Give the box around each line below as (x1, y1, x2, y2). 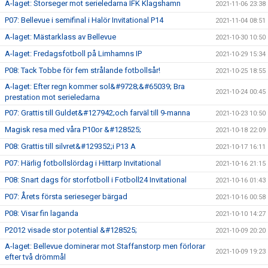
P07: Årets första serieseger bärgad (5, 191, 127, 201)
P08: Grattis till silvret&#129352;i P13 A (5, 141, 136, 151)
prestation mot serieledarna (5, 92, 100, 102)
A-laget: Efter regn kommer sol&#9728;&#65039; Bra (5, 81, 185, 91)
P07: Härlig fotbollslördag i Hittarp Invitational (5, 158, 161, 167)
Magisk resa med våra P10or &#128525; (5, 124, 141, 134)
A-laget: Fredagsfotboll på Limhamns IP (5, 48, 142, 58)
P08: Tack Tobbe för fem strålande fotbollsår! (5, 65, 160, 75)
